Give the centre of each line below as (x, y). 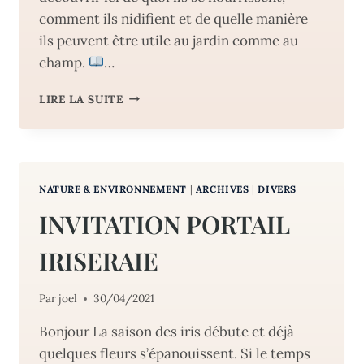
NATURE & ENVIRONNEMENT (113, 188)
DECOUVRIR (157, 197)
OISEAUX (148, 112)
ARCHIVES (222, 188)
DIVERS (277, 188)
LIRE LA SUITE (81, 99)
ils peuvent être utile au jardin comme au (169, 40)
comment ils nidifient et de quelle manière (173, 18)
